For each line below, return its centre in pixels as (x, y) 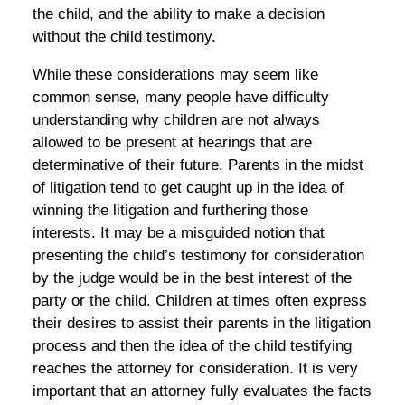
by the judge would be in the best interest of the (192, 278)
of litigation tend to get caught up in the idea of (188, 187)
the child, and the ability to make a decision (178, 14)
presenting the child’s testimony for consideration (198, 255)
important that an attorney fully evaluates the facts (202, 391)
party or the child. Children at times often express (199, 300)
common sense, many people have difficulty (180, 97)
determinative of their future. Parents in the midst (198, 165)
